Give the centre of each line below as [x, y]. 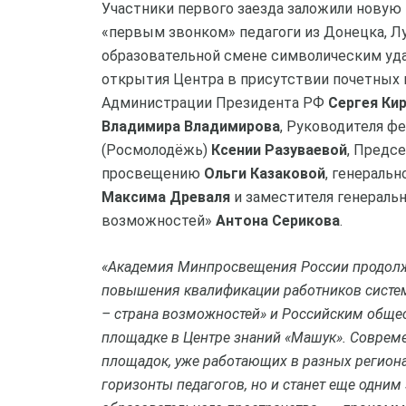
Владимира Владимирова [191, 126]
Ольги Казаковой [265, 174]
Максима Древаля [166, 197]
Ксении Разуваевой [279, 150]
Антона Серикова [278, 221]
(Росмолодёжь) [156, 150]
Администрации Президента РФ [215, 103]
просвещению [153, 174]
